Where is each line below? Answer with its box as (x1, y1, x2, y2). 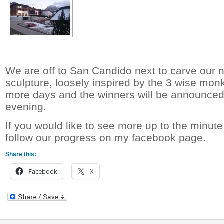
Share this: (5, 151, 36, 158)
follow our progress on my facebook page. (5, 132, 209, 143)
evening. (5, 101, 46, 112)
